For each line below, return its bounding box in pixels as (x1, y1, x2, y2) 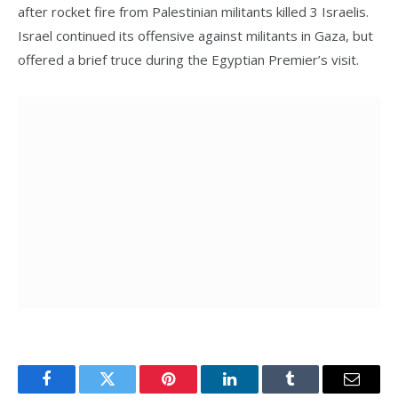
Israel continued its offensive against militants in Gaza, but (18, 26, 373, 44)
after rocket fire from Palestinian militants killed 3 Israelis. (18, 2, 369, 20)
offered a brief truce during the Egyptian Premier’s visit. (18, 50, 359, 68)
